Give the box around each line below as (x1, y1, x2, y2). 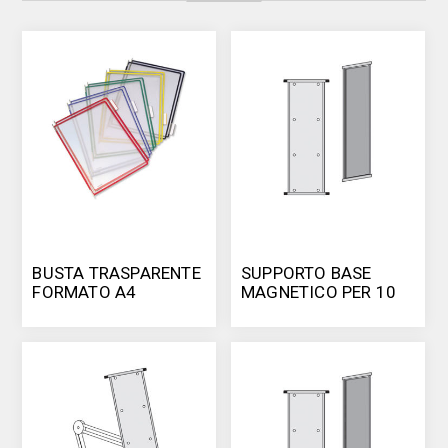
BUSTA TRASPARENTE (32, 263, 201, 284)
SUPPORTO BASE (241, 263, 372, 284)
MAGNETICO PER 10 (241, 282, 397, 303)
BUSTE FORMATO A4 (241, 301, 401, 322)
